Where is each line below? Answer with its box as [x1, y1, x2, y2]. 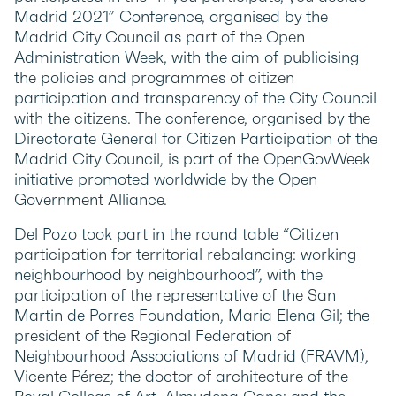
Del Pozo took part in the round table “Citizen [14, 224, 339, 244]
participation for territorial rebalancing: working [14, 244, 356, 264]
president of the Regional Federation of [14, 325, 291, 346]
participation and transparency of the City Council [14, 88, 377, 108]
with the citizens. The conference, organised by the [14, 108, 370, 128]
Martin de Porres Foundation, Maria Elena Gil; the [14, 305, 369, 325]
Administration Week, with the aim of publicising [14, 47, 359, 67]
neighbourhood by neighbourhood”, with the [14, 264, 323, 285]
